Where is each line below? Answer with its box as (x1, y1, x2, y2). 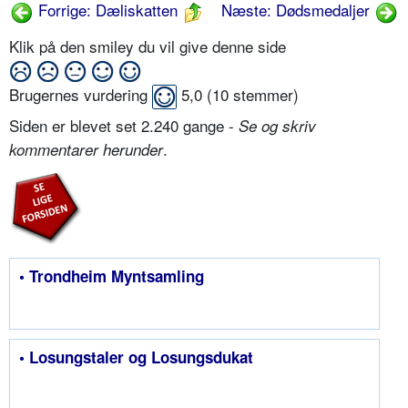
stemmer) (229, 83, 299, 107)
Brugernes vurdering (9, 83, 152, 107)
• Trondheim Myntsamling (19, 265, 204, 288)
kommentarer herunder (9, 138, 163, 161)
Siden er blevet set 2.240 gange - (9, 114, 239, 138)
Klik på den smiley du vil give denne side (9, 35, 291, 58)
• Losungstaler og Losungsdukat (19, 346, 253, 369)
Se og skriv (239, 115, 316, 138)
